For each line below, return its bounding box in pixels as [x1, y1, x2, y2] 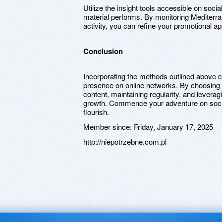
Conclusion [83, 46, 123, 56]
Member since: [83, 121, 134, 132]
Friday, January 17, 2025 [134, 121, 213, 132]
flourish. [83, 107, 109, 117]
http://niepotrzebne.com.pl [83, 136, 166, 147]
